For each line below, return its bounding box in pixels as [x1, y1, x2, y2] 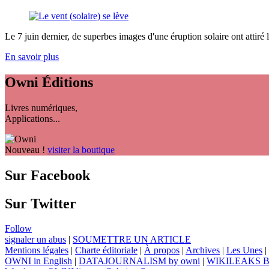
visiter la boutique [47, 144, 115, 155]
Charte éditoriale [75, 245, 138, 256]
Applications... [5, 113, 60, 124]
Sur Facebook [5, 167, 90, 183]
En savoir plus [5, 51, 59, 62]
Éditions [38, 74, 93, 90]
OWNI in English [5, 256, 72, 267]
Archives [186, 245, 220, 256]
